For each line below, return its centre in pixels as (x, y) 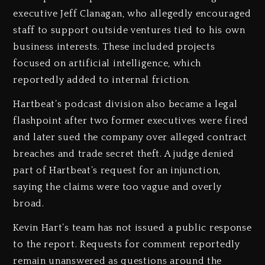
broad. (29, 204)
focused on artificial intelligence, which (107, 64)
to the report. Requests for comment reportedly (127, 244)
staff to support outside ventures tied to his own (129, 30)
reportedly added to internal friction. (102, 80)
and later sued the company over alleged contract (130, 138)
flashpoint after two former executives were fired (131, 121)
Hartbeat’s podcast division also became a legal (125, 104)
